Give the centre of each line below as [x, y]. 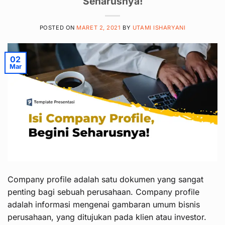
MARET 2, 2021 [99, 28]
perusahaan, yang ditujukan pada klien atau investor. [107, 217]
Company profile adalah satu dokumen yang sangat [105, 180]
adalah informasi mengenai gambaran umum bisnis [104, 205]
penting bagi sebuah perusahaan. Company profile [103, 192]
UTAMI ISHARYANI [159, 28]
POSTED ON [58, 28]
